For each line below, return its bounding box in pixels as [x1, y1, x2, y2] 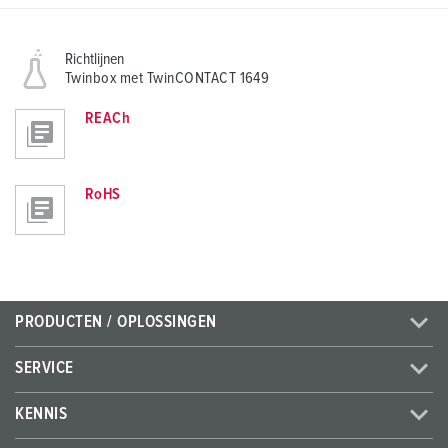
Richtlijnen [65, 51, 124, 68]
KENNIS [15, 406, 68, 424]
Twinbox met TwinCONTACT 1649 [65, 70, 270, 87]
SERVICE [15, 360, 74, 378]
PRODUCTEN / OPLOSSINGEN [15, 314, 217, 332]
